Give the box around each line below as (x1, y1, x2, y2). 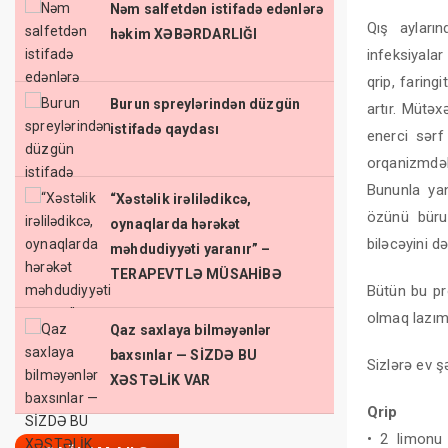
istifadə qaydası (110, 121, 220, 138)
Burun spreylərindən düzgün (110, 96, 301, 113)
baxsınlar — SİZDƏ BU (110, 347, 257, 364)
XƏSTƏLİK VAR (110, 372, 211, 389)
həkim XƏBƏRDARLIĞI (110, 26, 258, 43)
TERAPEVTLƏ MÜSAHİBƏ (110, 266, 282, 283)
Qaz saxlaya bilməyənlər (110, 322, 272, 339)
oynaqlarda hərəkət (110, 216, 241, 233)
